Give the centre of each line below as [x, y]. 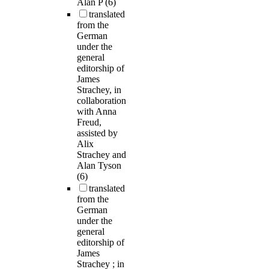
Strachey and [101, 155]
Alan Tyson [99, 166]
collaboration [101, 101]
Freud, [89, 122]
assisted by [97, 133]
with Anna [97, 112]
